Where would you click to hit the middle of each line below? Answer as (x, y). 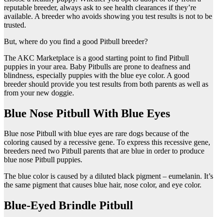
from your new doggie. (39, 93)
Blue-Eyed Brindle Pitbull (69, 206)
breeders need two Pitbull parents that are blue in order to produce (104, 151)
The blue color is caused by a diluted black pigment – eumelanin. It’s (108, 176)
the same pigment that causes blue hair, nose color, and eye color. (103, 185)
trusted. (15, 25)
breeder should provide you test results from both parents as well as (106, 84)
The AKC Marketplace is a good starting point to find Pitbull (96, 58)
